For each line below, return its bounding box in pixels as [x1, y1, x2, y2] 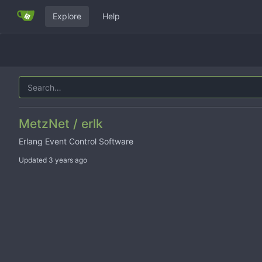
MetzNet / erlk [19, 116, 103, 131]
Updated [19, 156, 49, 164]
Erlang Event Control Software [19, 136, 133, 146]
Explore [53, 11, 81, 21]
